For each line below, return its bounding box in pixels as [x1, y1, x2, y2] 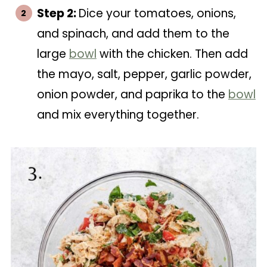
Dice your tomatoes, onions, [78, 5, 236, 21]
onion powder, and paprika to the [36, 86, 228, 103]
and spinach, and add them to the [36, 26, 229, 42]
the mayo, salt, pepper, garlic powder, [36, 66, 252, 82]
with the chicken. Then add [96, 46, 248, 62]
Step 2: [36, 5, 79, 21]
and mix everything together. [36, 107, 199, 123]
